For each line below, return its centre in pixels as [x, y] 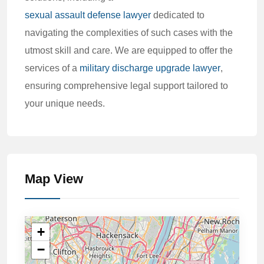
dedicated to [178, 15]
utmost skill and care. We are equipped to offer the [129, 50]
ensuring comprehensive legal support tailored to [126, 86]
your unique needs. [65, 103]
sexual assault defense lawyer [88, 15]
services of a [52, 68]
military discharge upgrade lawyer [150, 68]
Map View [54, 179]
